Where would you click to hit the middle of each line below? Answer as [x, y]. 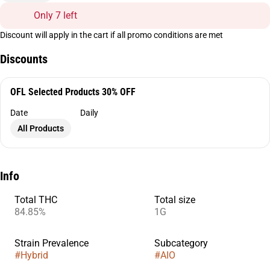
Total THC [36, 200]
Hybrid [34, 255]
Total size [175, 200]
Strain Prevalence [52, 243]
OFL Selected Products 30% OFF [73, 92]
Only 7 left [55, 15]
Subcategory [181, 243]
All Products [41, 128]
